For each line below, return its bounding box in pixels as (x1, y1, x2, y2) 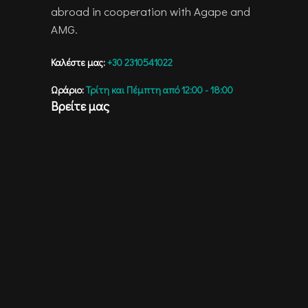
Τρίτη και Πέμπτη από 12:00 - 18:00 (86, 83, 233, 97)
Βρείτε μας (51, 98, 109, 115)
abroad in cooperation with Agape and (51, 3, 250, 20)
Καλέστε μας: (51, 56, 105, 69)
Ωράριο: (51, 83, 86, 97)
